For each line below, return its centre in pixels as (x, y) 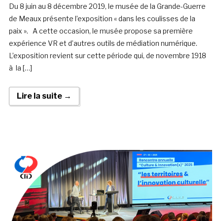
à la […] (20, 68)
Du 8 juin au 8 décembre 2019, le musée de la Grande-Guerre (107, 6)
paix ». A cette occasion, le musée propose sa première (101, 31)
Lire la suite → (44, 96)
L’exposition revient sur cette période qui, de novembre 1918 (107, 56)
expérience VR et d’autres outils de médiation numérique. (103, 43)
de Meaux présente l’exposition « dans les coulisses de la (102, 19)
